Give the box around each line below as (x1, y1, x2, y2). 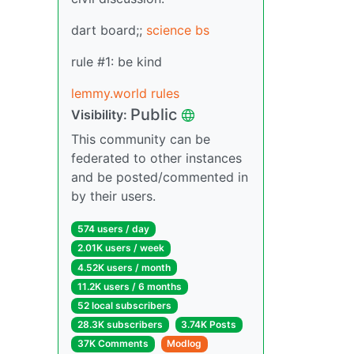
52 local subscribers (77, 299, 171, 312)
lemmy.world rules (71, 85, 179, 102)
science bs (146, 22, 209, 39)
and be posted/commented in (71, 169, 248, 186)
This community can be (71, 131, 210, 148)
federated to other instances (71, 150, 242, 167)
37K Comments (77, 337, 149, 350)
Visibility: (71, 107, 130, 123)
